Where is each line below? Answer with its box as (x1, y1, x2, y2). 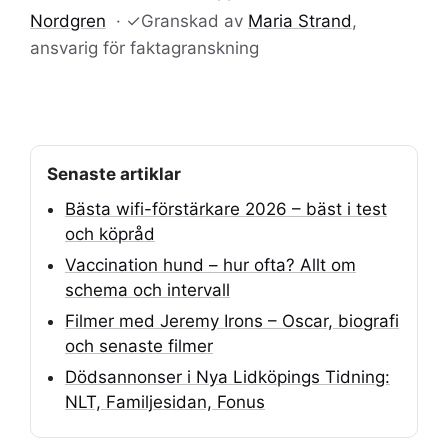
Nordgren (30, 10, 106, 31)
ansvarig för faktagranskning (30, 37, 259, 58)
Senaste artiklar (47, 164, 181, 184)
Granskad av (141, 10, 248, 31)
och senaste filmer (65, 336, 213, 356)
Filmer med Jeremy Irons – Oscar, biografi (65, 311, 399, 331)
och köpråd (65, 224, 155, 244)
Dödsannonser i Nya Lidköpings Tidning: (65, 367, 390, 387)
